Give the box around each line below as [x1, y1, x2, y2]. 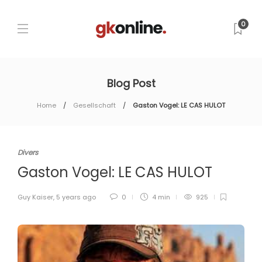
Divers [18, 147, 38, 157]
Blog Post [106, 76, 156, 91]
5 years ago [56, 192, 96, 202]
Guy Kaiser [18, 192, 53, 202]
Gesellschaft [73, 101, 116, 110]
